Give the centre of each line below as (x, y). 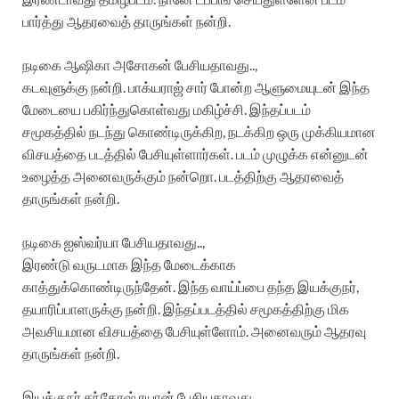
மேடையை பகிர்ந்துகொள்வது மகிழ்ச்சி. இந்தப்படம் (167, 109)
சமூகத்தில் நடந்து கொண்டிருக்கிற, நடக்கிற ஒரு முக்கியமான (199, 131)
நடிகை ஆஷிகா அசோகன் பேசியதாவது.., (140, 64)
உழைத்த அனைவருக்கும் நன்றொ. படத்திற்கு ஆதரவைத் (183, 175)
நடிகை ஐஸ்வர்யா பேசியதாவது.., (114, 241)
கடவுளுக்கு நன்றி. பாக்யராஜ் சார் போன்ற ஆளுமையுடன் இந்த (196, 86)
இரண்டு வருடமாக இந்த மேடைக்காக (129, 264)
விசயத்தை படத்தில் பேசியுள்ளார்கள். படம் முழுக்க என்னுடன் (195, 153)
